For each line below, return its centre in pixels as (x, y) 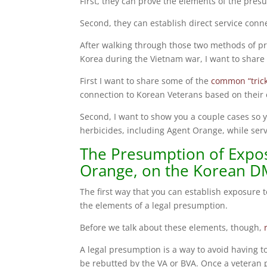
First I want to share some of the (146, 81)
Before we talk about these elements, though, (172, 227)
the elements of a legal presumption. (154, 205)
